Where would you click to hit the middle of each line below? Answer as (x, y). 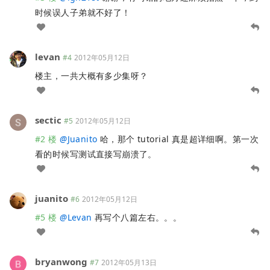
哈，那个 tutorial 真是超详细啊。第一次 (178, 139)
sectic (48, 120)
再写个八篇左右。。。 (137, 217)
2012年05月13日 (129, 262)
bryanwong (61, 261)
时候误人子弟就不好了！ (83, 12)
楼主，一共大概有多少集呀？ (92, 75)
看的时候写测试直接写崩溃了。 (96, 154)
